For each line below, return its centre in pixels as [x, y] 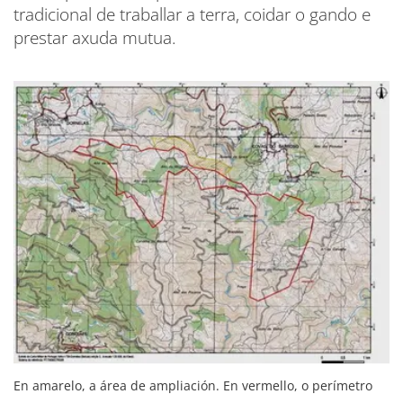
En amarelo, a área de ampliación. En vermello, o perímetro [193, 385]
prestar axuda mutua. [95, 38]
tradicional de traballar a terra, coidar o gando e [192, 15]
